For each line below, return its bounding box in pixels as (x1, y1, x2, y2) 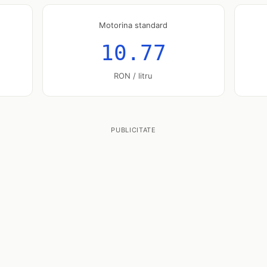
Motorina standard (99, 20, 168, 30)
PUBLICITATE (111, 126, 156, 134)
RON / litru (114, 71, 153, 80)
